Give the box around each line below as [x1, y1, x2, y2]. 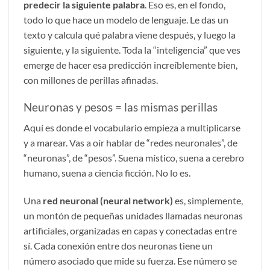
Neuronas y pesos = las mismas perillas [24, 99, 218, 114]
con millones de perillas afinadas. [24, 74, 158, 86]
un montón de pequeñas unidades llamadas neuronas [24, 210, 243, 222]
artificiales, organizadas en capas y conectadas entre [24, 225, 237, 237]
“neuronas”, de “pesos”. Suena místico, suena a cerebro [24, 152, 244, 164]
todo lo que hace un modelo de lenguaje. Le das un [24, 13, 228, 25]
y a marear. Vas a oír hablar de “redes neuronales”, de [24, 137, 237, 149]
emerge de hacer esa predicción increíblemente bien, [24, 58, 237, 71]
